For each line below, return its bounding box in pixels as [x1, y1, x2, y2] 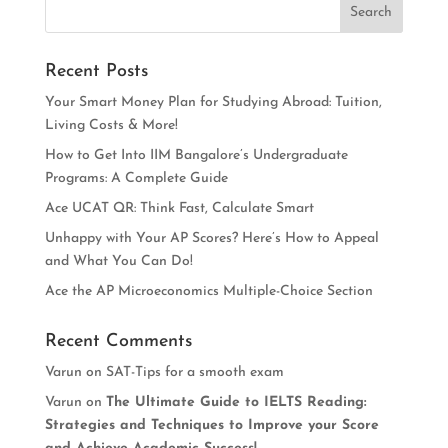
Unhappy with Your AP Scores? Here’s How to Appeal [44, 230, 379, 246]
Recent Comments [44, 331, 192, 351]
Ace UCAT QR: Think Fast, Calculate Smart [44, 200, 314, 216]
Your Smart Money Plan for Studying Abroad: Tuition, [44, 94, 382, 110]
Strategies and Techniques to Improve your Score [44, 417, 379, 433]
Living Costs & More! [44, 117, 178, 133]
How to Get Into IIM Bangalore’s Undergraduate [44, 147, 348, 163]
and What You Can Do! [44, 253, 193, 269]
